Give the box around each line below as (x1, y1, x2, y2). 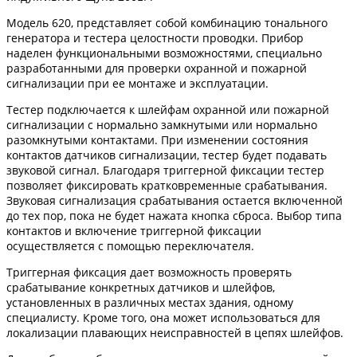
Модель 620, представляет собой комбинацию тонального (6, 15, 328, 31)
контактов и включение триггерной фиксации (6, 223, 261, 239)
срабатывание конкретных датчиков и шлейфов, (6, 280, 275, 296)
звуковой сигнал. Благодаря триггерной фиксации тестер (6, 163, 324, 178)
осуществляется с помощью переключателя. (6, 238, 254, 254)
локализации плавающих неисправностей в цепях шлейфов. (6, 325, 343, 341)
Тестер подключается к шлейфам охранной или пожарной (6, 102, 329, 118)
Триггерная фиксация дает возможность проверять (6, 265, 292, 280)
